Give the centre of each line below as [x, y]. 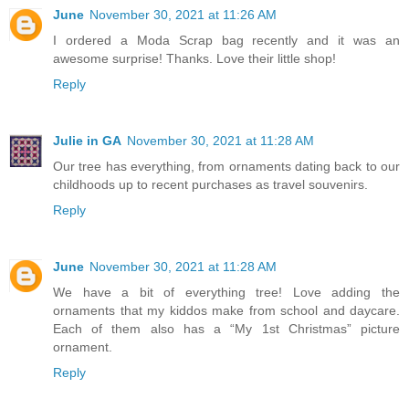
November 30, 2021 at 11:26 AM [183, 14]
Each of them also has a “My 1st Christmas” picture [226, 328]
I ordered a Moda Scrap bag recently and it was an [226, 40]
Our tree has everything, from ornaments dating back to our [226, 166]
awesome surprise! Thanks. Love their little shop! [194, 58]
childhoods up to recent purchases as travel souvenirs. [210, 184]
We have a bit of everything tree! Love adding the [226, 292]
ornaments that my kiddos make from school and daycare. [226, 310]
